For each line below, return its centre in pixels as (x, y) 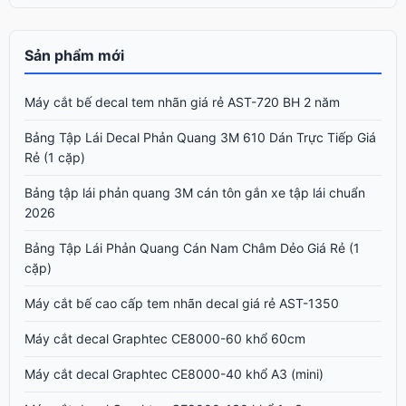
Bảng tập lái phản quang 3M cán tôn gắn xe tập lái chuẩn (195, 192)
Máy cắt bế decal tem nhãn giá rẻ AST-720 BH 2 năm (182, 101)
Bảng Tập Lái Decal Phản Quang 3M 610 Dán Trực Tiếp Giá (200, 137)
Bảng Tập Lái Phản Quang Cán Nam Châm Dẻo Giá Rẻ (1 (192, 247)
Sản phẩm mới (74, 55)
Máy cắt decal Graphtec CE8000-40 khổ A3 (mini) (174, 373)
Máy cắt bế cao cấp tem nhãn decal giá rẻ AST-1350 (182, 303)
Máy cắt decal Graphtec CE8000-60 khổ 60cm (165, 338)
